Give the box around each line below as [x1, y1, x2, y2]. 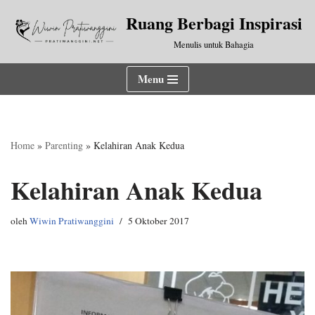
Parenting [45, 139, 83, 152]
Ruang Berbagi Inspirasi [125, 11, 302, 35]
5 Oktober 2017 [128, 214, 189, 227]
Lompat [11, 31, 44, 45]
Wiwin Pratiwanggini [30, 214, 114, 227]
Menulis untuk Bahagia [174, 39, 254, 51]
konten [11, 65, 41, 79]
